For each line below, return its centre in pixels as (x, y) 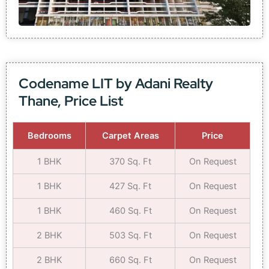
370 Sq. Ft (130, 162)
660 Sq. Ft (130, 260)
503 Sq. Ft (130, 236)
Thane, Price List (71, 101)
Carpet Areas (130, 136)
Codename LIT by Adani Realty (116, 84)
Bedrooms (49, 136)
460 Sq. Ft (130, 211)
